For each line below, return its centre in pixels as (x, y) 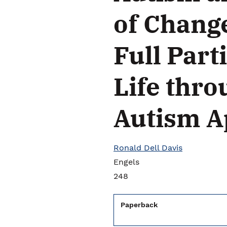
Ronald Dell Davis (148, 148)
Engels (126, 162)
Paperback (139, 205)
